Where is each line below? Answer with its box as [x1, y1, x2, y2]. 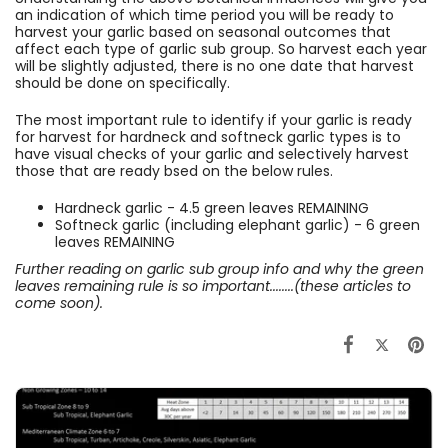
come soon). [15, 293, 103, 314]
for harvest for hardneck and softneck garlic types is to [15, 127, 401, 148]
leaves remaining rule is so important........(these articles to [15, 276, 411, 297]
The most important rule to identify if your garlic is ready [15, 110, 412, 131]
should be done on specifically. [15, 73, 230, 94]
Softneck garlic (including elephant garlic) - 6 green [55, 215, 420, 236]
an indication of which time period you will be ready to [15, 5, 394, 26]
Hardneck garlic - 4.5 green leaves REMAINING [55, 198, 369, 219]
